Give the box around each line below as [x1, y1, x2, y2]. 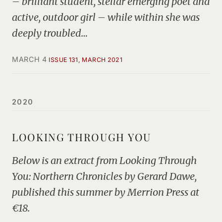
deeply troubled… [12, 27, 88, 39]
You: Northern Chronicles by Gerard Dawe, [12, 170, 197, 182]
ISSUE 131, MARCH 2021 [49, 56, 123, 63]
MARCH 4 [12, 55, 48, 63]
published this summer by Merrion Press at [12, 186, 199, 198]
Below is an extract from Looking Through [12, 154, 197, 166]
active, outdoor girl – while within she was [12, 11, 200, 23]
